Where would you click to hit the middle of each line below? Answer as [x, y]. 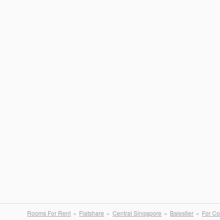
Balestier [182, 213]
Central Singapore [137, 213]
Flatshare [92, 213]
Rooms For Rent [49, 213]
